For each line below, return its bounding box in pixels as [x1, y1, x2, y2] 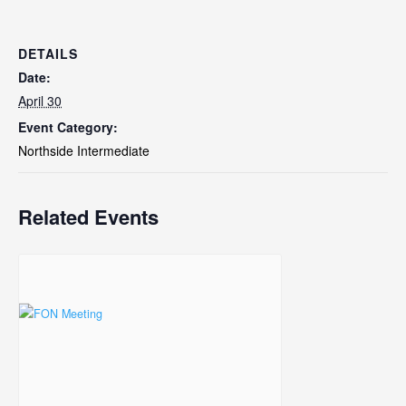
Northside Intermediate [18, 140, 150, 159]
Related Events [18, 201, 159, 231]
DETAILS [18, 43, 78, 63]
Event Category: [18, 117, 118, 136]
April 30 [18, 91, 62, 110]
